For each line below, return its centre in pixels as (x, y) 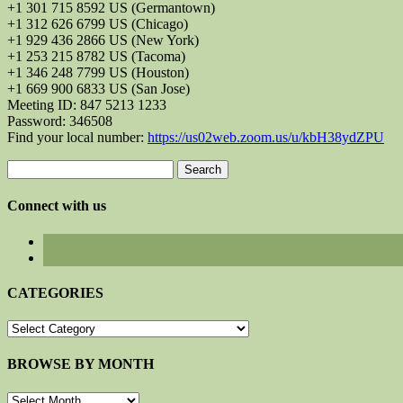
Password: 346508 (60, 121)
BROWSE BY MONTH (81, 364)
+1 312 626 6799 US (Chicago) (98, 24)
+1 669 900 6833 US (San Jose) (99, 89)
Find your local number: (77, 138)
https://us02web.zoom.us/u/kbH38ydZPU (266, 138)
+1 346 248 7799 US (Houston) (98, 73)
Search (26, 167)
